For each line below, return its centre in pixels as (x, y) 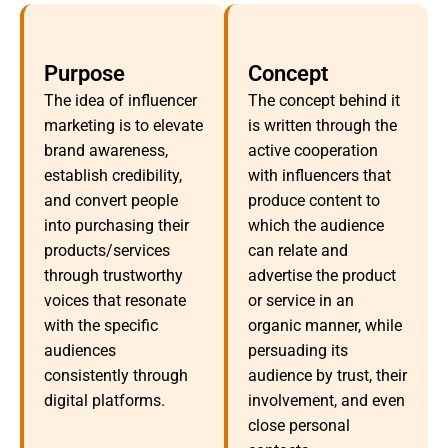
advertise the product (322, 276)
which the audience (316, 226)
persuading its (298, 351)
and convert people (111, 201)
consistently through (116, 376)
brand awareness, (106, 151)
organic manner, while (325, 326)
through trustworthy (113, 276)
